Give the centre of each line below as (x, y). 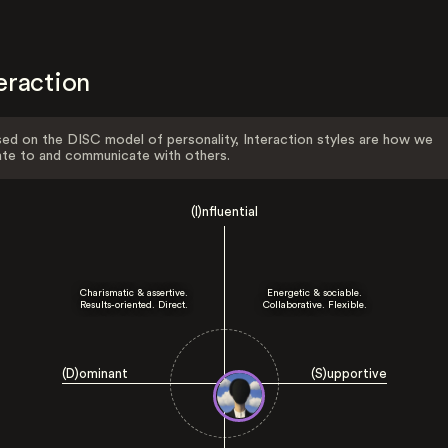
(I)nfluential (224, 211)
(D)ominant (94, 373)
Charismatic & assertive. (133, 293)
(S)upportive (348, 373)
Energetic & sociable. (314, 293)
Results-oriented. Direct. (133, 305)
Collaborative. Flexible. (314, 305)
